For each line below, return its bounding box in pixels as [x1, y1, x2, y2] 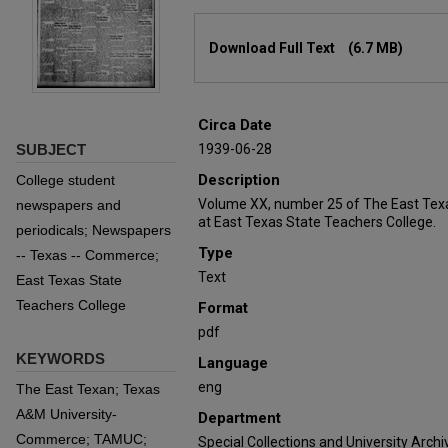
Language [198, 354, 268, 372]
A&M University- [16, 406, 117, 422]
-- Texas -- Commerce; [16, 247, 159, 263]
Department [198, 409, 281, 427]
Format [198, 299, 248, 317]
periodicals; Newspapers [16, 222, 171, 238]
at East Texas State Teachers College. [198, 214, 436, 230]
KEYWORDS [16, 350, 105, 367]
